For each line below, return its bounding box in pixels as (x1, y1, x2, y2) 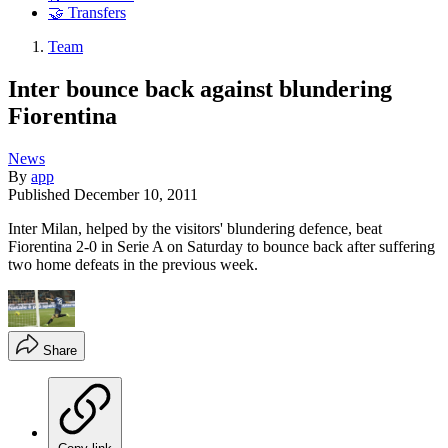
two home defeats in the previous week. (8, 255, 258, 273)
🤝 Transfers (48, 4, 126, 22)
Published (8, 185, 74, 203)
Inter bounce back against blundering (8, 75, 392, 102)
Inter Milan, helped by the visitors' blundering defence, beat (8, 219, 382, 237)
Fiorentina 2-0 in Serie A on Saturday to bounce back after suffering (8, 237, 435, 255)
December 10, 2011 (74, 185, 198, 203)
